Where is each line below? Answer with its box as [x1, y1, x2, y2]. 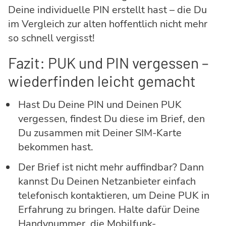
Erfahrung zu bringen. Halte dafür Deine [18, 203, 200, 217]
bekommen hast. [18, 140, 93, 154]
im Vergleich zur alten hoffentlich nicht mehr [8, 17, 207, 31]
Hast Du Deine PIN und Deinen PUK [18, 98, 182, 112]
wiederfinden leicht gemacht [8, 72, 196, 90]
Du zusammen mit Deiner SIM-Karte [18, 126, 182, 140]
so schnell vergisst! [8, 31, 95, 45]
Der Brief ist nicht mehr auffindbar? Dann [18, 160, 204, 175]
